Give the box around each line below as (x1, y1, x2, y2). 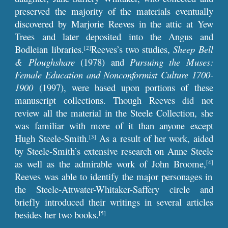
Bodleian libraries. (15, 43, 84, 55)
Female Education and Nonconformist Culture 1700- (15, 68, 213, 81)
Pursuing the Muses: (129, 55, 213, 68)
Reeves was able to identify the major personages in (15, 170, 213, 183)
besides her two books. (15, 208, 99, 221)
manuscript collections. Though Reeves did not (15, 94, 213, 106)
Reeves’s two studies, (91, 43, 174, 55)
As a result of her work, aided (96, 132, 213, 145)
